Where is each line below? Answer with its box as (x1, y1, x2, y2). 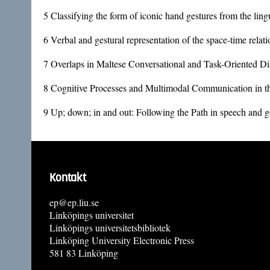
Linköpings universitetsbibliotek (49, 221, 171, 234)
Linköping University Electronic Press (49, 233, 194, 246)
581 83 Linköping (49, 246, 118, 259)
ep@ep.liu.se (49, 195, 99, 209)
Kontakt (49, 171, 86, 184)
